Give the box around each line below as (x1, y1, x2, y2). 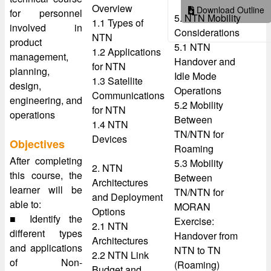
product (10, 35, 42, 49)
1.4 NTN (92, 117, 128, 131)
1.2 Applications (92, 45, 161, 59)
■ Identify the (10, 212, 82, 226)
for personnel (10, 6, 82, 20)
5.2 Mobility (174, 98, 223, 112)
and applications (10, 241, 82, 255)
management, (10, 50, 68, 64)
